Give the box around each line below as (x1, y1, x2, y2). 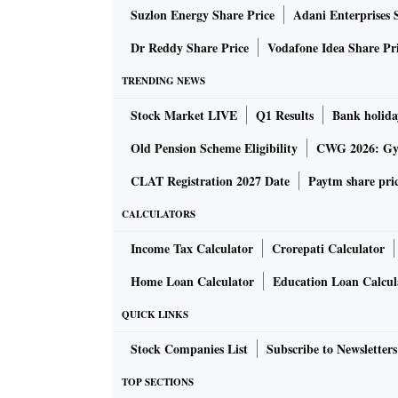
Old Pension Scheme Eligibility (131, 139, 298, 158)
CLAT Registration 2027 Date (131, 171, 290, 191)
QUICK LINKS (122, 307, 188, 322)
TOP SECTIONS (122, 375, 194, 390)
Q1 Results (256, 106, 314, 125)
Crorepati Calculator (272, 239, 385, 259)
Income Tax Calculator (131, 239, 253, 259)
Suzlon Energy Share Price (131, 5, 275, 25)
